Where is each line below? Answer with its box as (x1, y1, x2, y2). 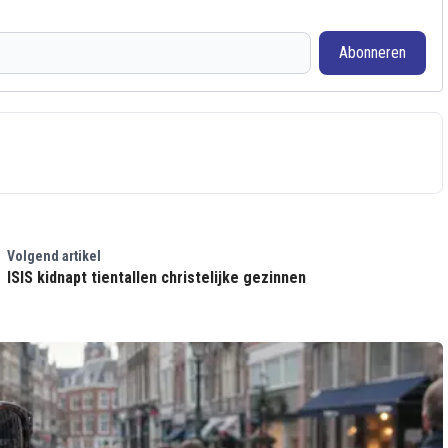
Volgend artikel (6, 248, 101, 264)
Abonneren (338, 43, 406, 62)
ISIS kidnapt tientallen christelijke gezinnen (6, 268, 306, 287)
